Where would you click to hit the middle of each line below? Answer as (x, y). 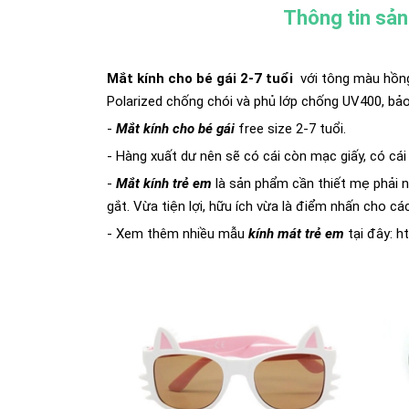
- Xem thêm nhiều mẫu (176, 234)
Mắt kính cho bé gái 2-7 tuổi (202, 79)
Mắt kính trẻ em (166, 184)
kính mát (275, 234)
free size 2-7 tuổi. (292, 129)
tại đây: (370, 234)
